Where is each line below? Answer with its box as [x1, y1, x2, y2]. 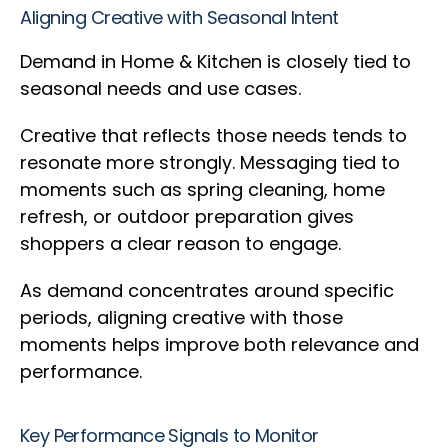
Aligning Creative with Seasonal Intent [20, 5, 344, 31]
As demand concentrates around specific [20, 278, 394, 304]
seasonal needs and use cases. [20, 76, 306, 102]
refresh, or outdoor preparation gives [20, 204, 354, 230]
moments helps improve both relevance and [20, 332, 419, 358]
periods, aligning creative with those [20, 305, 343, 331]
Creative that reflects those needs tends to [20, 123, 407, 149]
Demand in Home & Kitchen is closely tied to [20, 49, 411, 75]
